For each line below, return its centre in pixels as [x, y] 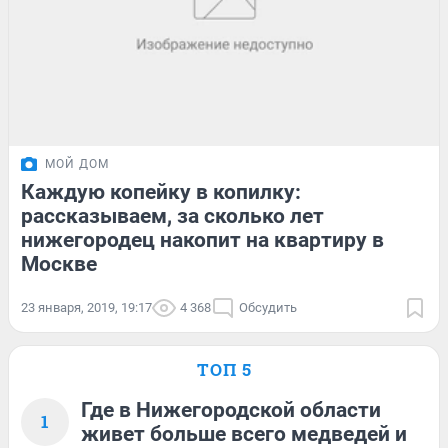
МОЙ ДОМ [77, 163]
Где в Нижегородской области [231, 409]
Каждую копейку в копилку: [161, 191]
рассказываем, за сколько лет [172, 215]
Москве [59, 263]
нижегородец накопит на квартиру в [202, 239]
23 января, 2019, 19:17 [86, 307]
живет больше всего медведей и [244, 433]
